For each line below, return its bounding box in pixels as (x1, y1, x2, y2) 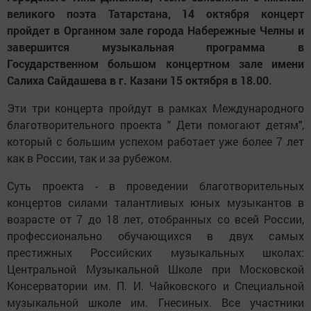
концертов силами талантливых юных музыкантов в (7, 195, 304, 210)
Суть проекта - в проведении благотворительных (7, 178, 304, 193)
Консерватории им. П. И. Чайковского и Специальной (7, 278, 304, 293)
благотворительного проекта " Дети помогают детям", (7, 117, 304, 132)
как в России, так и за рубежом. (7, 151, 172, 165)
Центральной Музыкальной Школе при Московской (7, 262, 304, 276)
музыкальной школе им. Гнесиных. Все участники (7, 295, 304, 310)
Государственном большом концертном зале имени (7, 56, 304, 71)
